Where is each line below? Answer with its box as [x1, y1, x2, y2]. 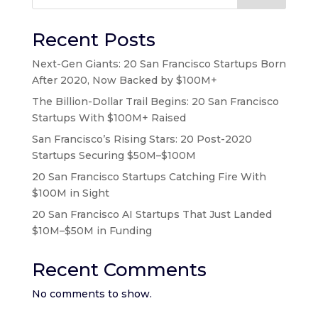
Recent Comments [31, 258, 207, 281]
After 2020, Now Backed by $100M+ [31, 73, 217, 87]
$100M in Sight [31, 186, 109, 199]
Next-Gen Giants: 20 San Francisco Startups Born [31, 57, 286, 70]
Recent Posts [31, 28, 155, 51]
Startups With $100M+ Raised [31, 111, 186, 124]
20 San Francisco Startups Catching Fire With [31, 170, 266, 183]
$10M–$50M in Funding [31, 224, 152, 237]
